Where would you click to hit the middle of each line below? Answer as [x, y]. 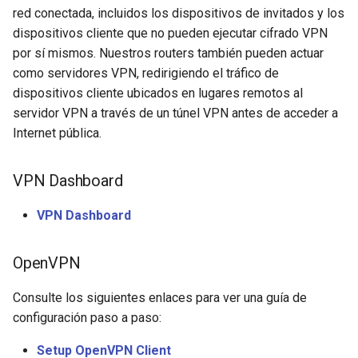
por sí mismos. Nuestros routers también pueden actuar [168, 53]
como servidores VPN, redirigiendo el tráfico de [146, 73]
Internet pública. [57, 133]
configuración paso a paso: [87, 317]
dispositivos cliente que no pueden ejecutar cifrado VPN [170, 33]
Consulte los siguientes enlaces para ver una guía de [160, 297]
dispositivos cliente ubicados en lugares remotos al [158, 93]
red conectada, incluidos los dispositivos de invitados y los [179, 13]
